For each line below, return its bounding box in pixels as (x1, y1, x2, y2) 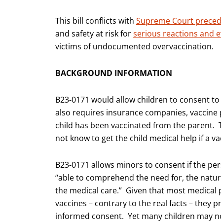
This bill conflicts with (55, 15, 136, 27)
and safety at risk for (55, 28, 133, 39)
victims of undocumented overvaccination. (55, 41, 216, 52)
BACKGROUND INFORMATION (55, 68, 172, 79)
